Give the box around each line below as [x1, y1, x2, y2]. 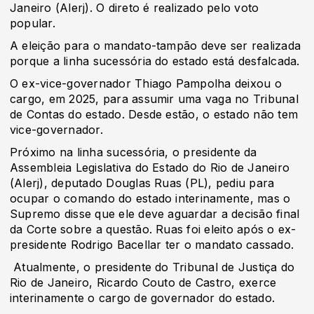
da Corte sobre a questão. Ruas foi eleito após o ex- [10, 222, 296, 237]
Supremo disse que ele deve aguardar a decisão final [10, 207, 300, 221]
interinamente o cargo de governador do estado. [10, 291, 275, 306]
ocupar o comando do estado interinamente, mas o [10, 191, 291, 206]
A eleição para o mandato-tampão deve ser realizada [10, 39, 301, 53]
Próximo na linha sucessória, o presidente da [10, 145, 257, 160]
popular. [10, 16, 60, 31]
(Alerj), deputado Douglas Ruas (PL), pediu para [10, 176, 275, 191]
